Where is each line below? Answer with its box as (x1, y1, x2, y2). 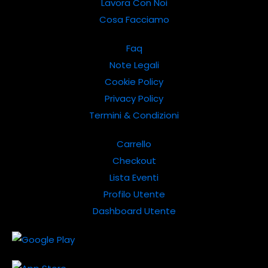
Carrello (117, 137, 151, 150)
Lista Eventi (109, 170, 159, 184)
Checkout (112, 154, 156, 167)
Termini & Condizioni (89, 108, 179, 121)
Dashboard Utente (92, 204, 176, 217)
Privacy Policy (105, 92, 163, 105)
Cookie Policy (105, 75, 163, 88)
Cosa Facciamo (99, 13, 169, 26)
